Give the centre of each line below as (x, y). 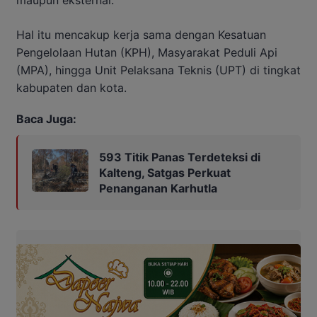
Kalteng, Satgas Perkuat (165, 173)
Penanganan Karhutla (158, 189)
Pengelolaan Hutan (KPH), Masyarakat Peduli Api (147, 53)
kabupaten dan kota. (71, 88)
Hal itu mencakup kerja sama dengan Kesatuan (141, 35)
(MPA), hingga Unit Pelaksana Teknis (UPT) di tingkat (158, 70)
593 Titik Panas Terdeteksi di (180, 157)
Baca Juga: (46, 119)
